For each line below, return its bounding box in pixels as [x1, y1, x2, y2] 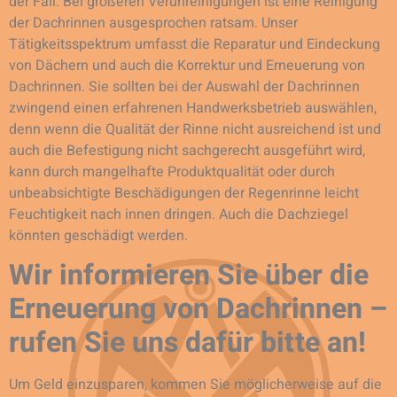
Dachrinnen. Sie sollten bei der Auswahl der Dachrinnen [9, 75, 360, 97]
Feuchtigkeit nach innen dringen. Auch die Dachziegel [9, 203, 348, 225]
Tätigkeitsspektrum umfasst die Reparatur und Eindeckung [9, 33, 380, 55]
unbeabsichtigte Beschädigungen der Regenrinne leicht [9, 182, 359, 204]
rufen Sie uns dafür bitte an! [9, 322, 366, 364]
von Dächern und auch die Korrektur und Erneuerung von [9, 54, 365, 76]
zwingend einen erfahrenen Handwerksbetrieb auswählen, [9, 97, 377, 119]
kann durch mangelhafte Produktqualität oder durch [9, 160, 335, 183]
